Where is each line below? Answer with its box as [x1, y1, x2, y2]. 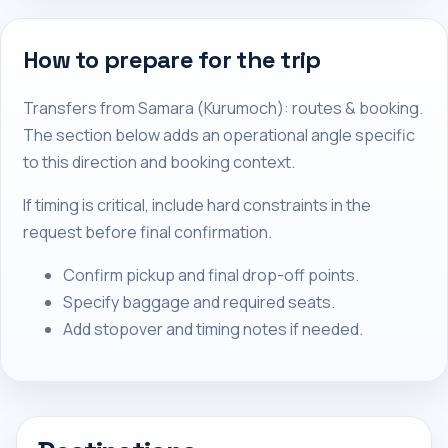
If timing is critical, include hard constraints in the [23, 194, 371, 216]
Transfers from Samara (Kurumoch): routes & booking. [23, 97, 423, 119]
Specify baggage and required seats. [63, 291, 335, 313]
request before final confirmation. [23, 221, 272, 243]
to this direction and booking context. [23, 151, 295, 173]
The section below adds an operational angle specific [23, 124, 415, 146]
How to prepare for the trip [23, 44, 321, 75]
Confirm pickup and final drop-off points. [63, 264, 359, 286]
